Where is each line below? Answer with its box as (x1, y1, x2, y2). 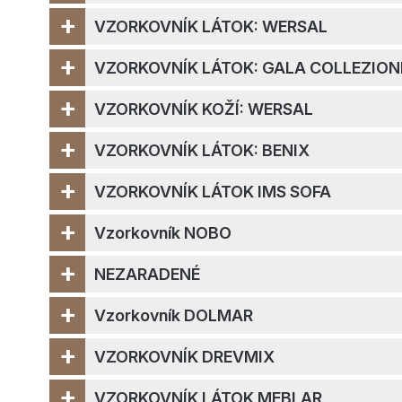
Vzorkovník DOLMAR (94, 306, 253, 326)
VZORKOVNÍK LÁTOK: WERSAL (94, 17, 328, 37)
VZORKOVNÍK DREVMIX (94, 347, 275, 367)
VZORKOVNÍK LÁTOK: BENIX (94, 141, 310, 161)
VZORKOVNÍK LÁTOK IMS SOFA (94, 182, 331, 202)
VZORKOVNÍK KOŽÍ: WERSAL (94, 100, 313, 119)
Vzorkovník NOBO (94, 223, 232, 243)
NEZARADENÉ (94, 265, 200, 284)
